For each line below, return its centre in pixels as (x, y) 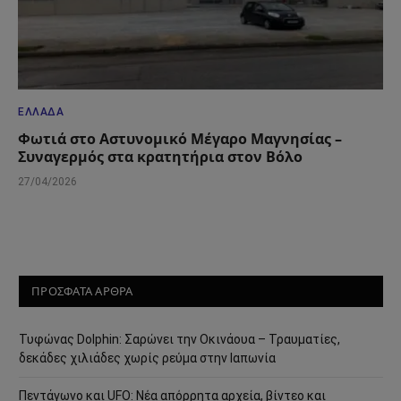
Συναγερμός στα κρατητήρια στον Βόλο (160, 156)
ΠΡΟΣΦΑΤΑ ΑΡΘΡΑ (82, 290)
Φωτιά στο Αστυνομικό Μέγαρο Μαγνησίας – (180, 138)
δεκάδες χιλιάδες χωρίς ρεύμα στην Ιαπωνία (147, 358)
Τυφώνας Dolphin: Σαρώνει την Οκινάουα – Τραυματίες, (179, 339)
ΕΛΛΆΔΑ (41, 111)
